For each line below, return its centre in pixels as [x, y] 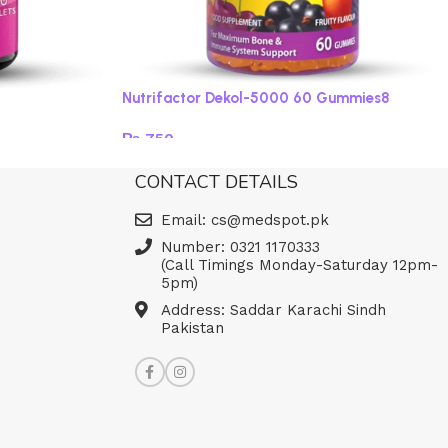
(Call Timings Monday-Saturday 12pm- [299, 265]
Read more [169, 168]
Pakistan [192, 328]
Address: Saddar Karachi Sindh [273, 310]
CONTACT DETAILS [216, 182]
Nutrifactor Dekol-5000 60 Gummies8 [256, 98]
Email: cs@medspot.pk [244, 220]
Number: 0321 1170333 [240, 247]
